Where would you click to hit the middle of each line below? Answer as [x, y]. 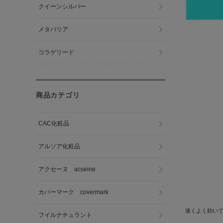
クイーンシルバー [62, 6]
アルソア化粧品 [59, 146]
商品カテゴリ [58, 95]
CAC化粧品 [54, 123]
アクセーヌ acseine [67, 169]
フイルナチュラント [65, 215]
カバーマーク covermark [74, 192]
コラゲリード [56, 52]
